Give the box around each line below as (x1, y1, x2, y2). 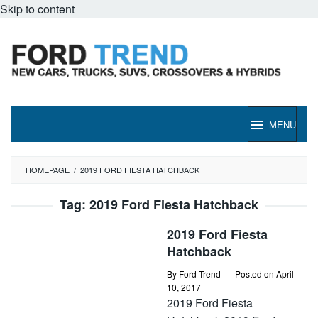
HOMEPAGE (26, 164, 70, 175)
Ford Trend (179, 268, 221, 280)
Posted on (235, 268, 276, 280)
